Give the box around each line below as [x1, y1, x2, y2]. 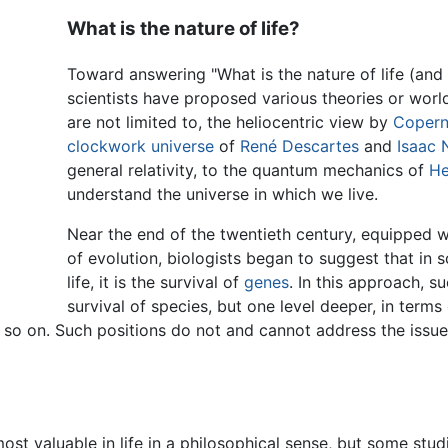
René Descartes [240, 135, 360, 156]
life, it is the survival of [67, 271, 245, 292]
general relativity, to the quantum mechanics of [67, 159, 430, 180]
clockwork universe [67, 135, 215, 156]
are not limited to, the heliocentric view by [67, 111, 394, 132]
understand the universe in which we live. [67, 183, 379, 204]
